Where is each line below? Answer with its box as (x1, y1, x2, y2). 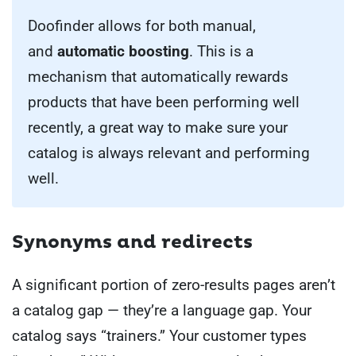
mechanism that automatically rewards (28, 68, 288, 87)
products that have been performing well (28, 93, 300, 112)
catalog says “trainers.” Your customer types (12, 327, 307, 346)
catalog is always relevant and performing (28, 144, 310, 163)
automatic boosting (57, 42, 189, 61)
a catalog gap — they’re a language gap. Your (12, 301, 311, 320)
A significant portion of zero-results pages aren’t (12, 276, 335, 295)
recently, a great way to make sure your (28, 118, 288, 137)
